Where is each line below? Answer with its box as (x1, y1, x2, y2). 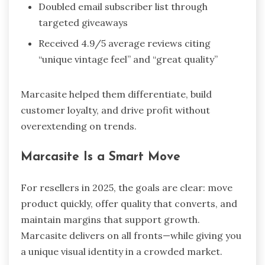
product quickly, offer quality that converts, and (21, 197, 237, 209)
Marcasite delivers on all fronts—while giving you (21, 229, 241, 241)
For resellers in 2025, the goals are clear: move (21, 181, 232, 193)
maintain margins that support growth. (21, 213, 200, 225)
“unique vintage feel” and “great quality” (38, 53, 218, 66)
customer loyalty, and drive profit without (21, 104, 210, 117)
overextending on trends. (21, 120, 137, 132)
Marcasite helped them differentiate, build (21, 88, 212, 101)
